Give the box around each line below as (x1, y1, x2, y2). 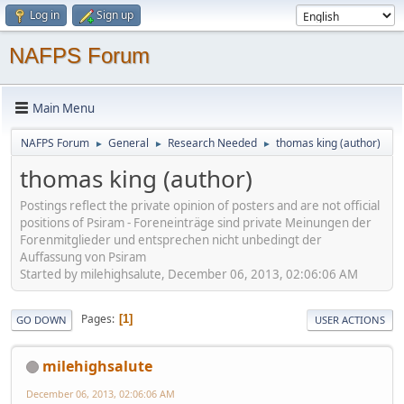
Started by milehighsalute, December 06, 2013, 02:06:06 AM (20, 265, 358, 282)
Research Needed (168, 135, 257, 151)
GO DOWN (16, 312, 67, 326)
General (108, 135, 149, 151)
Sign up (96, 7, 133, 23)
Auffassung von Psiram (20, 248, 146, 265)
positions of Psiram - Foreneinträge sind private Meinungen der (20, 214, 372, 231)
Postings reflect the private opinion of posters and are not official (20, 197, 380, 214)
